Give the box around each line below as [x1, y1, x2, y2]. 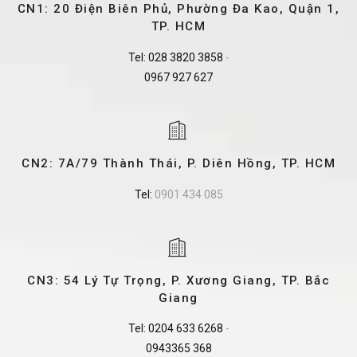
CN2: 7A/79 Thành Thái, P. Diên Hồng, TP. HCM [22, 156, 335, 171]
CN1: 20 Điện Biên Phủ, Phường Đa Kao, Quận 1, [17, 2, 340, 17]
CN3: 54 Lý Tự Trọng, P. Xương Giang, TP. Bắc [27, 273, 330, 288]
